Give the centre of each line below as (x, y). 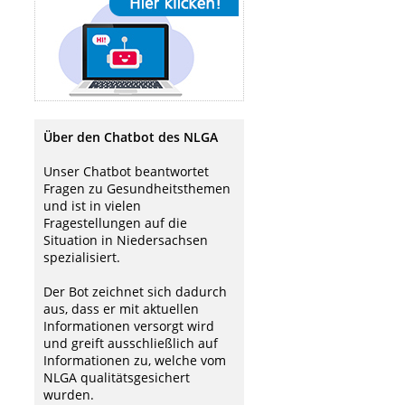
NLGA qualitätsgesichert (117, 377)
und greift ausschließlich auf (131, 343)
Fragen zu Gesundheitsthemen (137, 188)
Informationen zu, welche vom (135, 360)
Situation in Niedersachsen (126, 240)
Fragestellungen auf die (115, 223)
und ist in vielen (92, 206)
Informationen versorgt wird (129, 326)
